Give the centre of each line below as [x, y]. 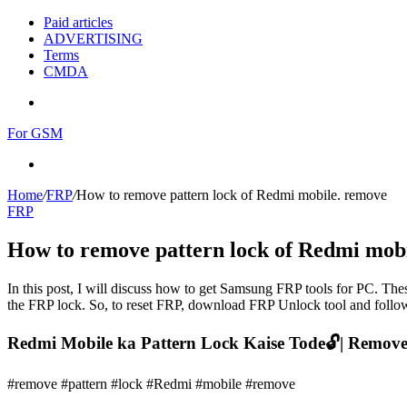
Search [62, 163]
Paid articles [78, 22]
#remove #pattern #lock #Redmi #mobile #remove [151, 384]
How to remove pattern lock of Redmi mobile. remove [232, 195]
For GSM [35, 133]
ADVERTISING [93, 39]
